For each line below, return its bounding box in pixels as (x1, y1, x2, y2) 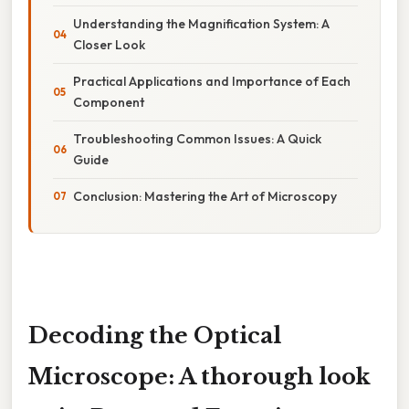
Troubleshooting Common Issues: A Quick (73, 130, 321, 147)
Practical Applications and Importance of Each (73, 72, 351, 89)
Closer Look (73, 36, 145, 53)
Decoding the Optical (28, 321, 281, 349)
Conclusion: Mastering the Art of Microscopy (73, 187, 337, 204)
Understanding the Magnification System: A (73, 15, 330, 32)
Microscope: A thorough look (28, 362, 371, 390)
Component (73, 93, 144, 110)
